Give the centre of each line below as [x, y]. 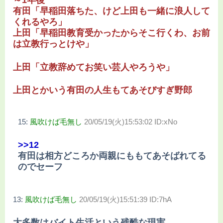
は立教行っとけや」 [53, 44]
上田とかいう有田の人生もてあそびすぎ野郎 [103, 90]
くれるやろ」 [40, 22]
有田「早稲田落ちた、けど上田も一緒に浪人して [111, 11]
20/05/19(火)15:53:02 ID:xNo [131, 121]
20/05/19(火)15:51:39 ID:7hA [125, 199]
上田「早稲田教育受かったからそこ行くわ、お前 [111, 33]
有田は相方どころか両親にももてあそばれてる [112, 156]
